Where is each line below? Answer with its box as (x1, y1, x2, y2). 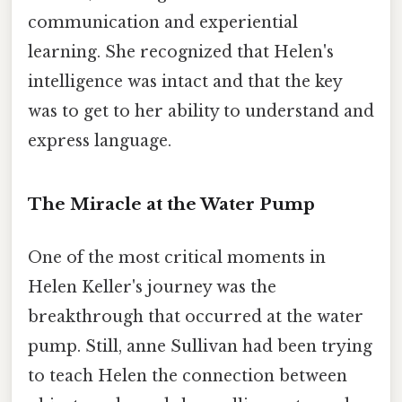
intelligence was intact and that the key (28, 71, 342, 92)
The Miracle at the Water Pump (28, 193, 315, 214)
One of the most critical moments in (28, 247, 326, 267)
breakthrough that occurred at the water (28, 306, 363, 327)
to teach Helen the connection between (28, 365, 347, 386)
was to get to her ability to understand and (28, 100, 374, 121)
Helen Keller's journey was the (28, 276, 276, 297)
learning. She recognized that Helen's (28, 41, 334, 62)
